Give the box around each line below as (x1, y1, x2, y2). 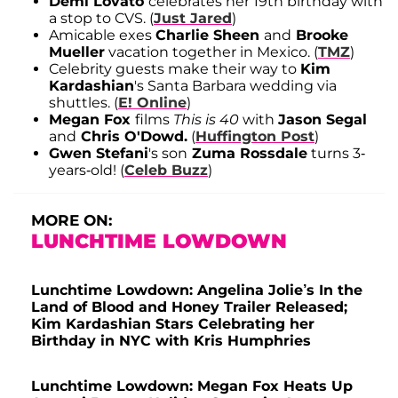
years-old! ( (49, 161, 124, 179)
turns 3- (307, 144, 365, 162)
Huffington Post (195, 127, 314, 145)
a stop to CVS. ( (49, 9, 154, 27)
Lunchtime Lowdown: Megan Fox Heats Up (31, 377, 353, 394)
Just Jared (154, 9, 232, 27)
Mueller (49, 43, 105, 60)
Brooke (291, 26, 348, 44)
